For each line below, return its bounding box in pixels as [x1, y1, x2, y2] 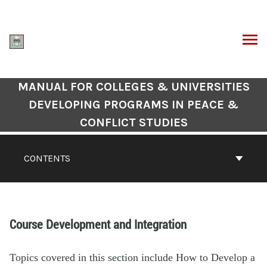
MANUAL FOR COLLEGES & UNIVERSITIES [17, 79, 250, 94]
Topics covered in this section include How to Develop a [10, 251, 255, 263]
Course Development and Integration [10, 215, 187, 232]
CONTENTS [24, 152, 70, 164]
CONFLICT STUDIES [79, 115, 188, 129]
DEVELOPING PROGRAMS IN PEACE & [29, 97, 238, 111]
